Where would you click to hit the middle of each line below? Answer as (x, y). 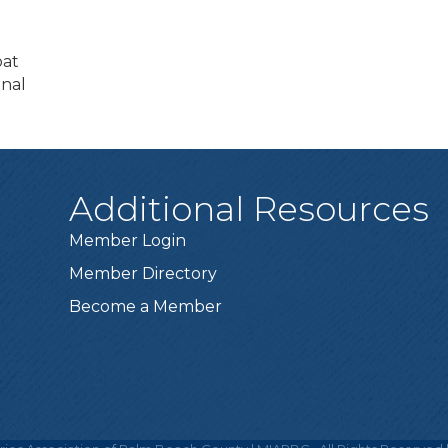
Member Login (128, 241)
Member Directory (143, 274)
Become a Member (146, 307)
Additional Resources (249, 209)
